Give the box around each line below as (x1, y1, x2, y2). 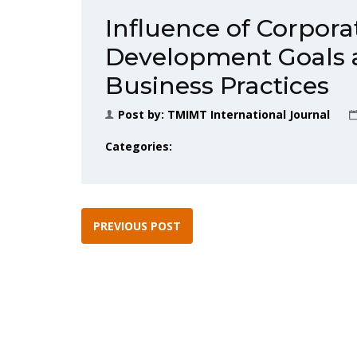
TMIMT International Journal (167, 107, 330, 122)
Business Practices (105, 71, 329, 100)
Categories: (105, 139, 172, 154)
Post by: (118, 107, 167, 122)
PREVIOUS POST (93, 218, 181, 233)
